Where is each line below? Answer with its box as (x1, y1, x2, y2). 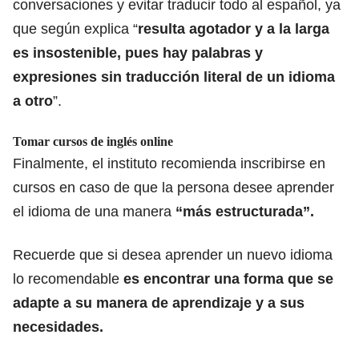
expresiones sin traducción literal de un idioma (13, 68, 335, 85)
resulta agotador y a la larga (138, 20, 329, 37)
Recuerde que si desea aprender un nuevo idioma (13, 246, 333, 263)
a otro (13, 92, 53, 109)
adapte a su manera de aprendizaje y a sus (13, 294, 305, 311)
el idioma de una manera (13, 203, 175, 220)
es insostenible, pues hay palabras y (13, 44, 263, 61)
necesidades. (13, 318, 103, 335)
